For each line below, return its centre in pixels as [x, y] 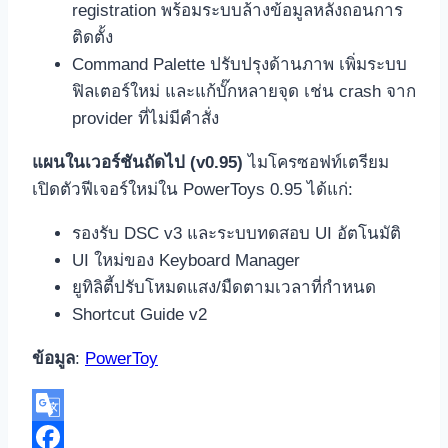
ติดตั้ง [92, 38]
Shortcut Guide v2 [139, 315]
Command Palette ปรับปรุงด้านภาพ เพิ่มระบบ [239, 65]
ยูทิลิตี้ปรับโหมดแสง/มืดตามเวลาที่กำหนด [224, 288]
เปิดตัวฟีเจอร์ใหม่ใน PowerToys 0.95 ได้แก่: [192, 190]
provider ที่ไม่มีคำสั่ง [145, 119]
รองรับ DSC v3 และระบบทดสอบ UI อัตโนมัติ [236, 234]
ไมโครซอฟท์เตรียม [316, 163]
